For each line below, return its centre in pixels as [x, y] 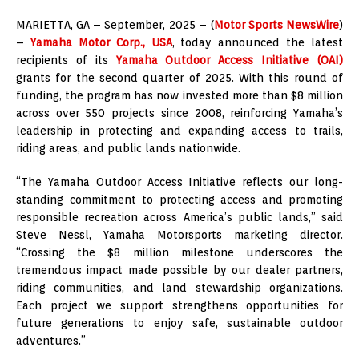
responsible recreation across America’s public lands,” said [179, 217]
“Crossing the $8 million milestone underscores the [179, 252]
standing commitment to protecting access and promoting [179, 199]
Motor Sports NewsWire [276, 24]
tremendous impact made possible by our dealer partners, [179, 270]
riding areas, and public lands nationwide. [128, 148]
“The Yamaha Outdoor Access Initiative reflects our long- [179, 182]
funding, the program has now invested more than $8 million [179, 95]
